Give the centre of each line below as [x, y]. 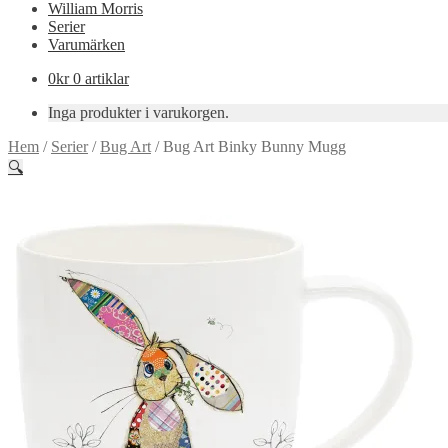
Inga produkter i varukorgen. [138, 112]
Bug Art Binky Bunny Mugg [254, 146]
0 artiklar [101, 78]
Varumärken [86, 44]
